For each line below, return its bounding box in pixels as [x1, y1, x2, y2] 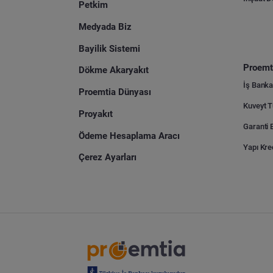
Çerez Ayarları [79, 152, 137, 163]
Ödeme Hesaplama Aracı [79, 130, 180, 141]
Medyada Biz [79, 21, 132, 32]
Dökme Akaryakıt [79, 65, 149, 76]
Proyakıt [79, 108, 113, 119]
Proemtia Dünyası [79, 87, 152, 98]
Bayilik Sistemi [79, 43, 141, 54]
